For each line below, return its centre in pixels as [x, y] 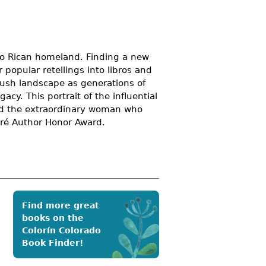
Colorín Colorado [61, 231]
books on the [53, 218]
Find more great [61, 206]
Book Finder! [53, 243]
